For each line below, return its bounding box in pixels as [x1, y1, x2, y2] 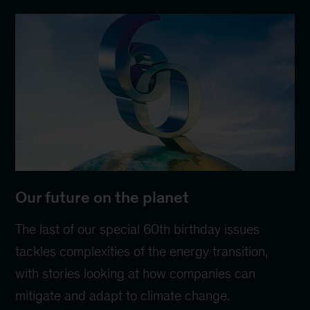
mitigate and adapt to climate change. [15, 287, 230, 303]
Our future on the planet [15, 188, 190, 206]
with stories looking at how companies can [15, 265, 256, 281]
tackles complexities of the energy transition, [15, 243, 268, 259]
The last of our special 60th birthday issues [15, 221, 260, 237]
